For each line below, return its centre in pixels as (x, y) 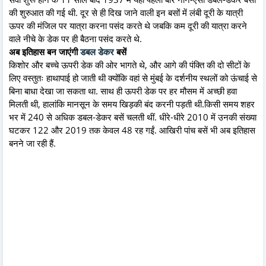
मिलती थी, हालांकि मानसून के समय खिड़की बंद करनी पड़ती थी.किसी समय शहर (132, 104)
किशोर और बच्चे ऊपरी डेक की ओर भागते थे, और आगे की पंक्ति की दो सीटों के (129, 65)
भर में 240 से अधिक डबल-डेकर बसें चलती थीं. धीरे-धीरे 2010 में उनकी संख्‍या (133, 117)
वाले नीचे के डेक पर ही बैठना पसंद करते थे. (75, 39)
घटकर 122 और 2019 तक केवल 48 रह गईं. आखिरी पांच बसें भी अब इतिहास (132, 130)
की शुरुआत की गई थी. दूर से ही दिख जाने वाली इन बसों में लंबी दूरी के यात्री (126, 13)
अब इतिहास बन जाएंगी (45, 52)
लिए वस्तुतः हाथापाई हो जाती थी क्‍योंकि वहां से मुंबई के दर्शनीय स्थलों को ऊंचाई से (133, 78)
